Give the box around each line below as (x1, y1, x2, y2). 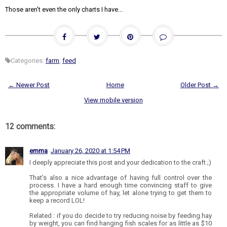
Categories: (11, 57, 46, 65)
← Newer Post (8, 81, 50, 89)
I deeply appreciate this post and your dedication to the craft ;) (29, 159, 211, 167)
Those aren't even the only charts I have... (5, 6, 130, 14)
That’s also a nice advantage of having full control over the (29, 174, 212, 182)
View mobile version (84, 96, 143, 104)
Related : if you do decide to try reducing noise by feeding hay (29, 212, 212, 220)
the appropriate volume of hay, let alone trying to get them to (29, 189, 212, 197)
